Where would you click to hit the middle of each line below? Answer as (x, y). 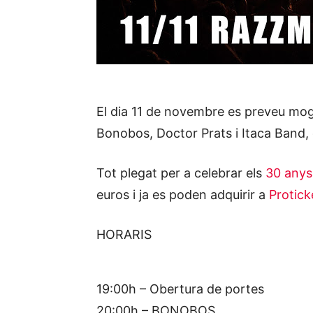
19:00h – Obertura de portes (180, 289)
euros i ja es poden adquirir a (183, 195)
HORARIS (124, 234)
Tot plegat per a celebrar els (181, 173)
